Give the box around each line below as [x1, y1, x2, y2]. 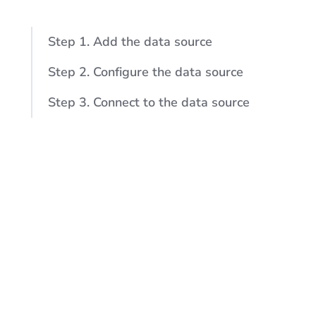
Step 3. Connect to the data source [48, 94, 250, 111]
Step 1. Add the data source [48, 33, 212, 50]
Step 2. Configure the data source [48, 63, 243, 80]
